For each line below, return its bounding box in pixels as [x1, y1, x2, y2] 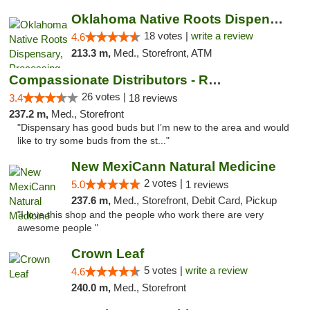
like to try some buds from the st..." [17, 136, 170, 146]
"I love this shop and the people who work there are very [17, 210, 264, 220]
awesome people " [17, 223, 98, 233]
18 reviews [129, 92, 178, 104]
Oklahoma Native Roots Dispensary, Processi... [269, 12, 283, 26]
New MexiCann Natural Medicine [71, 159, 276, 174]
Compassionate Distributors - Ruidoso [208, 73, 221, 87]
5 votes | [143, 264, 185, 276]
